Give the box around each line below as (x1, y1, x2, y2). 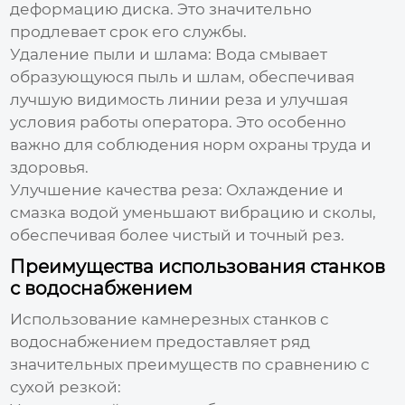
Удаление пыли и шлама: (10, 44, 212, 63)
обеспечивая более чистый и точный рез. (10, 225, 345, 244)
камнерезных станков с (141, 309, 330, 328)
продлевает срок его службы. (10, 22, 248, 41)
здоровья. (10, 157, 89, 176)
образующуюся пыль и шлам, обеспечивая (10, 67, 355, 86)
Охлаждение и (222, 180, 344, 199)
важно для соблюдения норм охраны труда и (10, 135, 372, 154)
